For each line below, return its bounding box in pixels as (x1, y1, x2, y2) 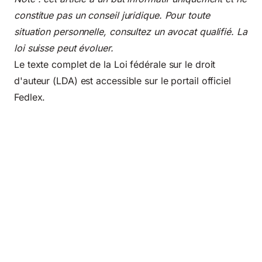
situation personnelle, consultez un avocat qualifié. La (14, 25, 247, 37)
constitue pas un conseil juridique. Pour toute (14, 9, 210, 21)
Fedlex (14, 91, 43, 103)
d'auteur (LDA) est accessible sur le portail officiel (14, 74, 231, 87)
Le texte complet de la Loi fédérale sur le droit (14, 58, 216, 70)
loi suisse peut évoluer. (14, 42, 113, 54)
